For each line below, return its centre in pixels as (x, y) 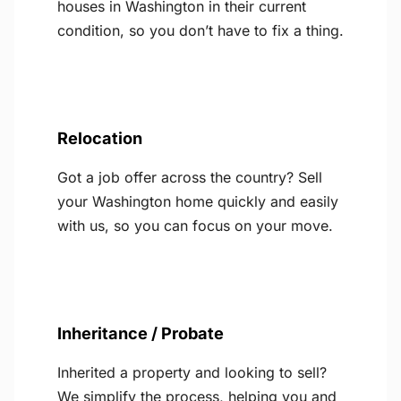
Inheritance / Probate (141, 333)
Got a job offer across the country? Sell (190, 178)
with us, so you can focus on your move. (195, 226)
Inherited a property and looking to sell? (192, 373)
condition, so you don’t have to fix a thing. (200, 31)
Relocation (100, 138)
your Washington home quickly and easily (198, 202)
